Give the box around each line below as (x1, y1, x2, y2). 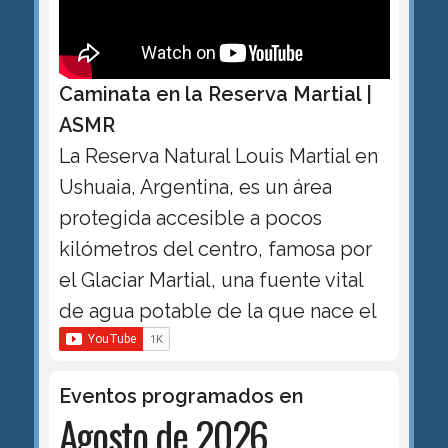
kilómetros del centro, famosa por (58, 237, 372, 262)
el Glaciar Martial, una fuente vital (58, 268, 364, 293)
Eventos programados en (58, 384, 303, 409)
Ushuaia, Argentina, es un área (58, 175, 332, 200)
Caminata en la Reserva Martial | (58, 82, 372, 107)
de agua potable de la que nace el (58, 299, 377, 324)
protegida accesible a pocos (58, 206, 322, 231)
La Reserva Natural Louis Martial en (58, 144, 378, 169)
